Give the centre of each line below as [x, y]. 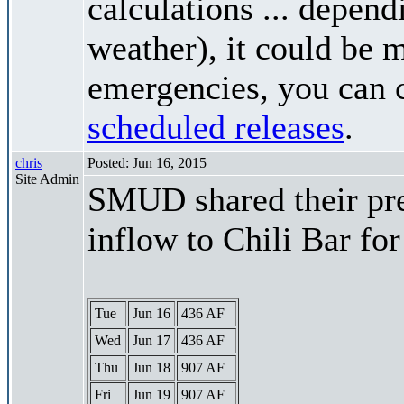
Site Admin [47, 179]
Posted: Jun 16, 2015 [147, 162]
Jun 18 [151, 367]
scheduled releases [216, 127]
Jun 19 [151, 394]
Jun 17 [151, 340]
